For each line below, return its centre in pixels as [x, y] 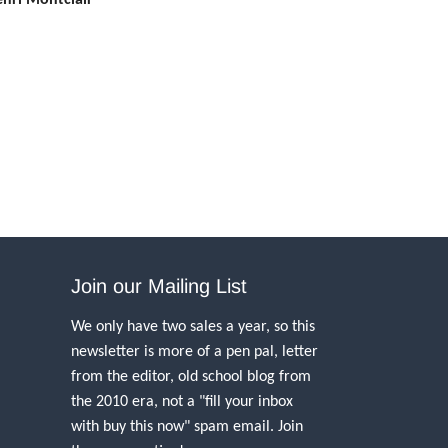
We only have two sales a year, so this [193, 325]
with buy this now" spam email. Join [187, 425]
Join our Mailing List [159, 286]
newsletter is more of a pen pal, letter [194, 350]
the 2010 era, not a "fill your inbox [182, 400]
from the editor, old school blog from [191, 375]
